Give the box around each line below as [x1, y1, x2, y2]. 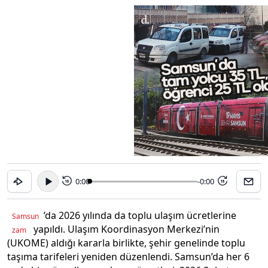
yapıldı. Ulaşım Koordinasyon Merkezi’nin [31, 223, 220, 236]
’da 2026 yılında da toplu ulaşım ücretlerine [44, 209, 236, 223]
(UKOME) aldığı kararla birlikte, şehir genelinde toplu [7, 236, 245, 250]
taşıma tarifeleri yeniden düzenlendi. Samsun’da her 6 [7, 250, 249, 264]
